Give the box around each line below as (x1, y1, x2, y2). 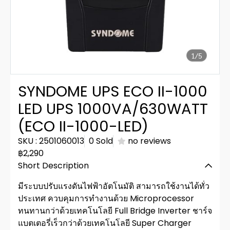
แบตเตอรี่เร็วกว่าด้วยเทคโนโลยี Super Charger (18, 217, 191, 229)
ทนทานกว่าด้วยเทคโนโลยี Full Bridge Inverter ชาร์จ (18, 205, 212, 217)
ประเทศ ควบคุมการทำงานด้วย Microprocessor (18, 193, 194, 204)
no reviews (128, 135, 171, 147)
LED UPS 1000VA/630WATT (18, 99, 208, 119)
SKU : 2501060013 (18, 135, 84, 147)
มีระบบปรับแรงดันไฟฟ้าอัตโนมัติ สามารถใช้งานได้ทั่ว (18, 180, 209, 192)
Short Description (18, 160, 89, 171)
